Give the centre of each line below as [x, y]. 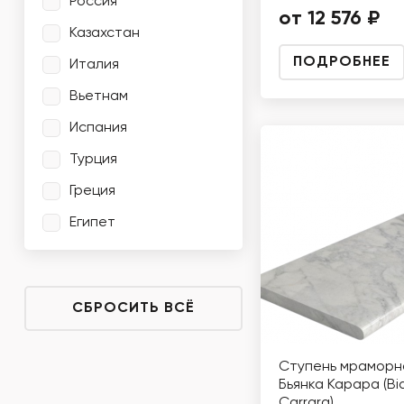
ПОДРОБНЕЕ [342, 62]
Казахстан [105, 33]
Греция [92, 191]
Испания [98, 128]
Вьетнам [99, 96]
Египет [92, 222]
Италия [94, 64]
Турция [93, 159]
